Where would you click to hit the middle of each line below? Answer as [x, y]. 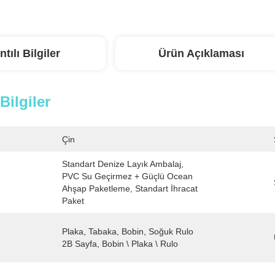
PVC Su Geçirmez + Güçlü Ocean [127, 176]
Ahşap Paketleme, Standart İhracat [130, 188]
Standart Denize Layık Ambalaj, [123, 164]
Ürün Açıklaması [201, 53]
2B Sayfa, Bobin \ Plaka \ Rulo [120, 244]
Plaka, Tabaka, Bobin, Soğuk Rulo [128, 231]
